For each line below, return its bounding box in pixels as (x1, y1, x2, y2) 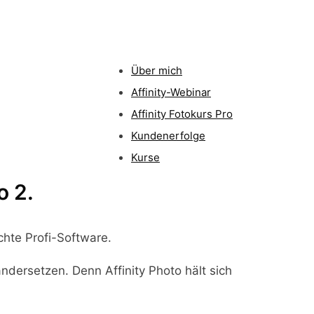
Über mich (131, 64, 182, 77)
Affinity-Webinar (131, 86, 211, 99)
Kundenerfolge (131, 129, 205, 142)
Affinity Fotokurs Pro (131, 107, 233, 121)
